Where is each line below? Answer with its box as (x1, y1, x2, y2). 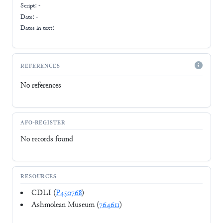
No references (20, 81, 61, 92)
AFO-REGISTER (20, 119, 66, 127)
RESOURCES (20, 173, 57, 181)
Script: (20, 2, 38, 10)
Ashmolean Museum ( (31, 200, 99, 211)
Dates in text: (20, 24, 54, 33)
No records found (20, 134, 73, 145)
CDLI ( (31, 188, 56, 199)
